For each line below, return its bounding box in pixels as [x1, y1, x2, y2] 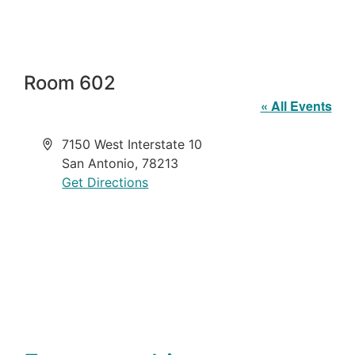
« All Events [260, 97, 332, 116]
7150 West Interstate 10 [62, 136, 203, 153]
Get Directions [62, 174, 149, 191]
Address [41, 136, 91, 152]
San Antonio [62, 155, 136, 172]
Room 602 [23, 71, 116, 95]
